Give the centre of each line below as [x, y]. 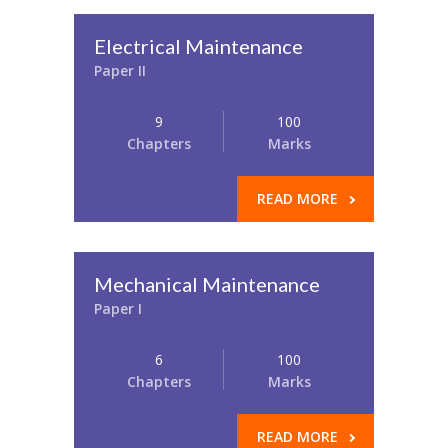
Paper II [120, 70]
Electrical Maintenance [198, 46]
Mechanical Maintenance [207, 284]
